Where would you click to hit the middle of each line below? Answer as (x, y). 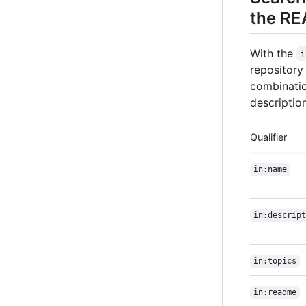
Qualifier (268, 137)
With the (273, 54)
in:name (270, 170)
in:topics (275, 261)
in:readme (275, 293)
